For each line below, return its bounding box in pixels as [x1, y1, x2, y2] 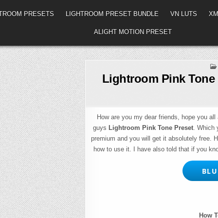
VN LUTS [170, 10, 197, 18]
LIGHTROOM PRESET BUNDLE [65, 10, 159, 18]
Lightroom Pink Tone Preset [108, 124, 193, 131]
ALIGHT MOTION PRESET [94, 28, 172, 36]
